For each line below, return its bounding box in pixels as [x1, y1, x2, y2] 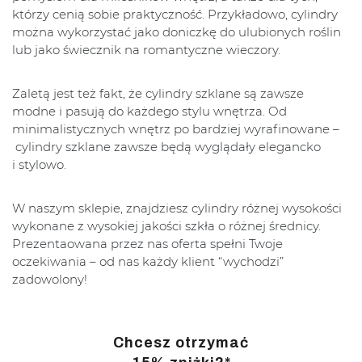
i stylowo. [12, 157, 66, 173]
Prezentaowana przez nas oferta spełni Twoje [12, 236, 283, 252]
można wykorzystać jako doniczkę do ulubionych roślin [12, 24, 341, 40]
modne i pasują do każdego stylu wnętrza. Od [12, 103, 287, 120]
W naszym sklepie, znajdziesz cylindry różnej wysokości [12, 200, 342, 217]
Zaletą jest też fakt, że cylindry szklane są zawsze [12, 86, 304, 102]
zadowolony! [12, 271, 87, 288]
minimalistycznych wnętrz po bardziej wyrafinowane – [12, 121, 339, 137]
